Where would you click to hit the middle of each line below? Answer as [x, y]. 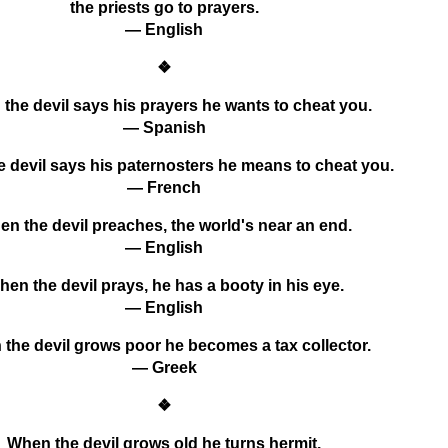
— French [164, 187]
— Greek [164, 367]
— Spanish [164, 127]
